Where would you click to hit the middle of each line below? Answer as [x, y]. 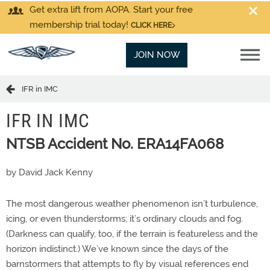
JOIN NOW [157, 55]
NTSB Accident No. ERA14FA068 [115, 144]
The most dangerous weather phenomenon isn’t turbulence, [132, 204]
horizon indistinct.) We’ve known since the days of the [117, 249]
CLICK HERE [151, 25]
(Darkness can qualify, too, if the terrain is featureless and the [132, 234]
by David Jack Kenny [49, 172]
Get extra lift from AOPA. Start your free [111, 10]
